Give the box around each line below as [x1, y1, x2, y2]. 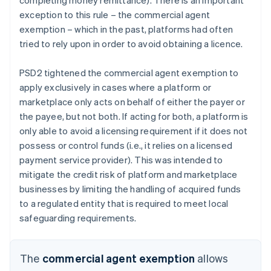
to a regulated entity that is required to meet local [19, 197, 229, 209]
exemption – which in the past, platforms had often [19, 22, 233, 35]
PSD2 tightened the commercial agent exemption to [19, 66, 239, 79]
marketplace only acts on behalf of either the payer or [19, 95, 245, 108]
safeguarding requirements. [19, 211, 137, 224]
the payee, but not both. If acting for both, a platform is [19, 109, 249, 122]
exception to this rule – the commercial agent [19, 8, 211, 21]
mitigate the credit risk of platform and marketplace [19, 168, 238, 180]
